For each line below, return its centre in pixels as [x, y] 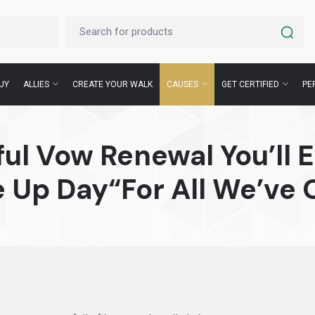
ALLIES [36, 84]
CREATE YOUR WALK [112, 84]
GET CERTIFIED [250, 84]
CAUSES [182, 84]
